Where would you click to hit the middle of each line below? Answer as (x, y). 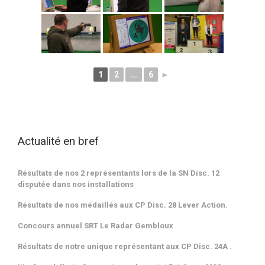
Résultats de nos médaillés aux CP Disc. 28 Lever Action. (123, 205)
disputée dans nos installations (76, 184)
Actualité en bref (58, 141)
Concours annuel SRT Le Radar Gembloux (96, 225)
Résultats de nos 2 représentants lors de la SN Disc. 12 (119, 173)
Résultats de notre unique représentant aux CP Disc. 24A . (125, 246)
